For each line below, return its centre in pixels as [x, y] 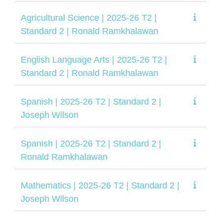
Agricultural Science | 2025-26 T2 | [89, 18]
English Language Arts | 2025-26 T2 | [94, 59]
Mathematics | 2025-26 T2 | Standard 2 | [100, 185]
